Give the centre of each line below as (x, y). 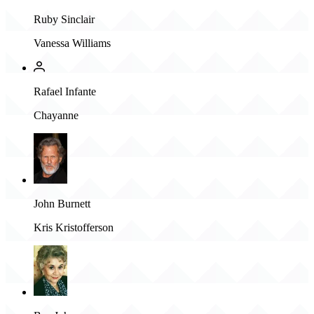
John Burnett (62, 203)
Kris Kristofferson (74, 227)
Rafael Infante (65, 91)
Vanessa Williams (72, 43)
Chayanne (56, 115)
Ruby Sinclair (64, 19)
